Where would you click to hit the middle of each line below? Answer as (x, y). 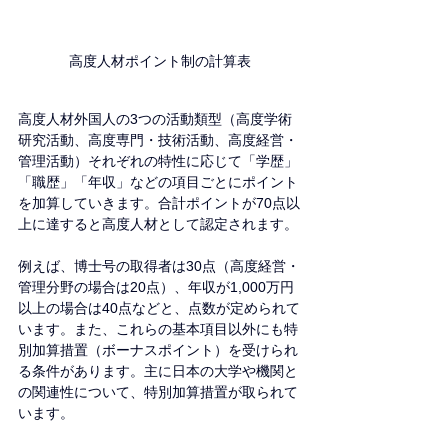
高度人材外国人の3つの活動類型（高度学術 (155, 118)
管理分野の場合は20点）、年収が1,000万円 (156, 286)
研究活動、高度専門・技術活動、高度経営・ (158, 139)
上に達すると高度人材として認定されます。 (158, 223)
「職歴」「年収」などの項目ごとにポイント (158, 181)
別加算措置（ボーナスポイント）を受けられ (158, 349)
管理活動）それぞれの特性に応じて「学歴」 (158, 160)
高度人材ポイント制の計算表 (160, 60)
